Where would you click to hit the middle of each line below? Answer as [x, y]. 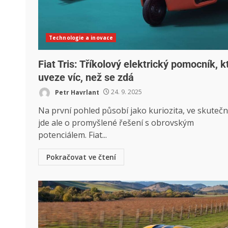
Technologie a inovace [81, 37]
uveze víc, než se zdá [86, 77]
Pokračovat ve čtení [81, 157]
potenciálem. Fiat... [73, 135]
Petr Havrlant [76, 92]
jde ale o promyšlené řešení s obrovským [116, 122]
